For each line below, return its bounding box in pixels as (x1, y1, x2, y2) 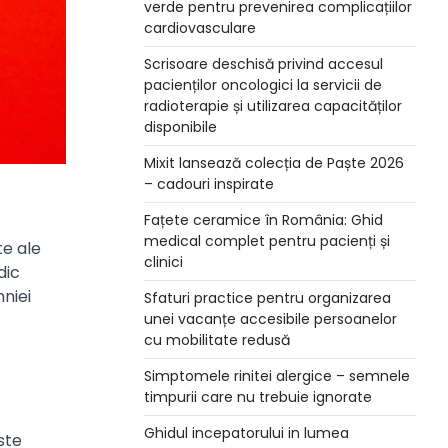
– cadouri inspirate (144, 174, 274, 194)
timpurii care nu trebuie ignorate (144, 387, 372, 407)
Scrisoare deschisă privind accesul (144, 54, 383, 74)
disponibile (144, 117, 217, 137)
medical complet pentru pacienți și (144, 231, 390, 251)
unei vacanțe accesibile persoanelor (144, 309, 397, 329)
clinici (144, 252, 183, 272)
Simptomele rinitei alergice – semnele (144, 366, 410, 386)
